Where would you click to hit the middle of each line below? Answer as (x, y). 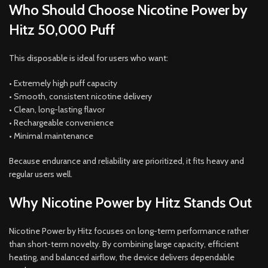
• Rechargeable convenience (61, 122)
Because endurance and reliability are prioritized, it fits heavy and (127, 161)
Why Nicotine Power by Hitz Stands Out (130, 202)
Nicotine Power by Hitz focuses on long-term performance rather (129, 231)
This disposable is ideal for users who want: (89, 58)
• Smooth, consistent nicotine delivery (80, 96)
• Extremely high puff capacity (63, 83)
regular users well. (41, 174)
